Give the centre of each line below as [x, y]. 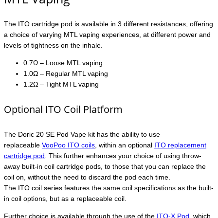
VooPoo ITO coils [68, 145]
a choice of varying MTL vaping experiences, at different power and [107, 35]
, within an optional [125, 145]
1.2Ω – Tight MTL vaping [61, 84]
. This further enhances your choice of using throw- [123, 155]
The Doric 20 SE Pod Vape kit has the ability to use [82, 134]
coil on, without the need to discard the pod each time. [87, 177]
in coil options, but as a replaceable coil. [65, 198]
